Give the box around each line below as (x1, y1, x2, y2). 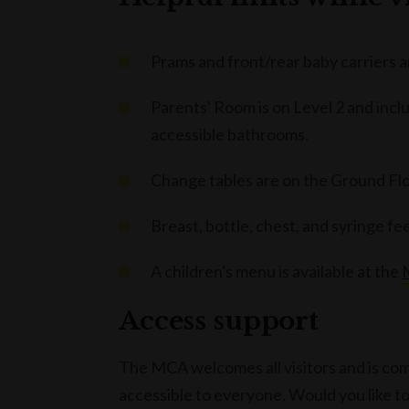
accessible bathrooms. (151, 124, 309, 145)
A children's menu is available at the (151, 261, 402, 282)
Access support (119, 305, 320, 338)
